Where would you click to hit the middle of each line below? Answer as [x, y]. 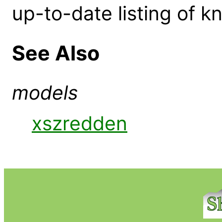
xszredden [80, 123]
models [45, 93]
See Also [56, 53]
